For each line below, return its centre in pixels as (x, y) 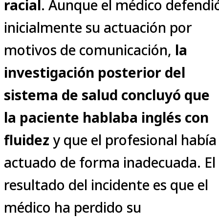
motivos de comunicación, (89, 50)
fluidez (27, 140)
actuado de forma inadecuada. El (110, 162)
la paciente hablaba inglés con (106, 117)
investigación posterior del (95, 72)
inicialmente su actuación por (98, 27)
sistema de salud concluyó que (107, 95)
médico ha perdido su (73, 207)
